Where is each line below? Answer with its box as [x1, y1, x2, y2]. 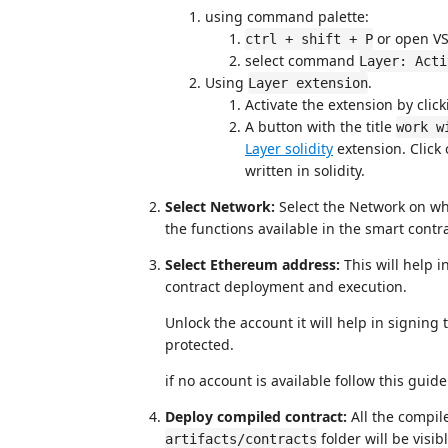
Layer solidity [245, 139, 333, 158]
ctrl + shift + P [245, 31, 373, 47]
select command [245, 51, 359, 70]
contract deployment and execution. [165, 277, 407, 296]
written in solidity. [245, 161, 365, 180]
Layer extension [248, 75, 368, 91]
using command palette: [205, 7, 369, 26]
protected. [165, 335, 234, 354]
